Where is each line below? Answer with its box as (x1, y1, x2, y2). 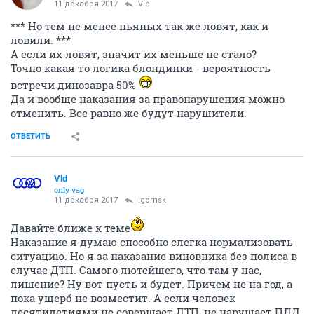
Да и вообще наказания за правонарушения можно (11, 92, 285, 106)
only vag (54, 184, 84, 195)
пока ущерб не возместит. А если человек (11, 291, 235, 305)
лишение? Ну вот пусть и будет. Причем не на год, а (11, 277, 292, 291)
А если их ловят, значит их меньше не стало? (11, 47, 257, 61)
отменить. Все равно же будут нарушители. (11, 106, 247, 120)
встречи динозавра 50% (11, 78, 139, 92)
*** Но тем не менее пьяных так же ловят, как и (11, 19, 268, 33)
